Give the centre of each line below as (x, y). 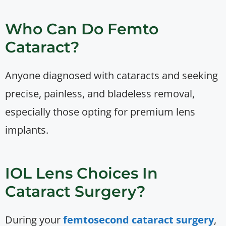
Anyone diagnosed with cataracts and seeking (111, 76)
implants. (27, 130)
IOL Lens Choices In (81, 174)
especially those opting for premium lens (100, 112)
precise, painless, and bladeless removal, (100, 94)
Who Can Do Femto (82, 29)
